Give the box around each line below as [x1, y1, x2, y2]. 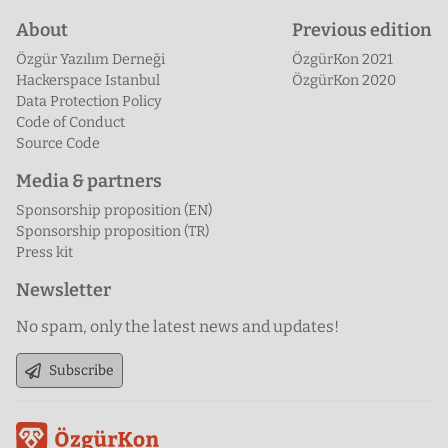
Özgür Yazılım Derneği [16, 51, 165, 69]
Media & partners [16, 170, 162, 193]
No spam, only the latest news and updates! [16, 317, 339, 337]
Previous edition [292, 19, 432, 42]
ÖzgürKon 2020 [292, 72, 396, 90]
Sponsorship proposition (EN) [16, 202, 212, 220]
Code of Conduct [16, 114, 125, 132]
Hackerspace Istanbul [16, 72, 160, 90]
